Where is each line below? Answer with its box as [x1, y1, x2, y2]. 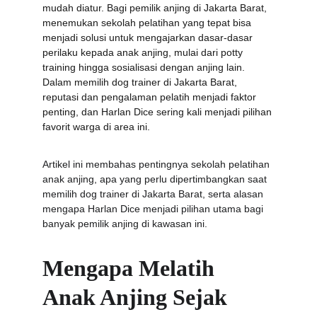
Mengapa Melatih [42, 255, 220, 281]
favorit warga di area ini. [42, 121, 150, 132]
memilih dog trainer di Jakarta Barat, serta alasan [42, 188, 266, 200]
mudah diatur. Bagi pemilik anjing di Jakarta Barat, [42, 2, 270, 13]
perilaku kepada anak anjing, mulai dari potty [42, 47, 246, 58]
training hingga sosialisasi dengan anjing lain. [42, 62, 248, 73]
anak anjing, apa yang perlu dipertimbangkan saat [42, 173, 270, 185]
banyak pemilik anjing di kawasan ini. [42, 218, 207, 229]
